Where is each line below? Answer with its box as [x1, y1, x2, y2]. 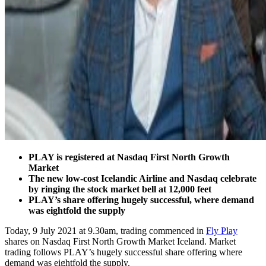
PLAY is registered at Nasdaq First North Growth [28, 151, 230, 162]
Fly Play [206, 225, 237, 236]
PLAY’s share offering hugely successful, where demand [28, 194, 254, 205]
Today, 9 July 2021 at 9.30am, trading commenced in [5, 225, 206, 236]
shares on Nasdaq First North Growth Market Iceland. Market [5, 236, 236, 246]
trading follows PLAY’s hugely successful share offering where [5, 246, 242, 257]
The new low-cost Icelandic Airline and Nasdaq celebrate [28, 173, 256, 183]
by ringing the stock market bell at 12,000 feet [28, 183, 211, 194]
